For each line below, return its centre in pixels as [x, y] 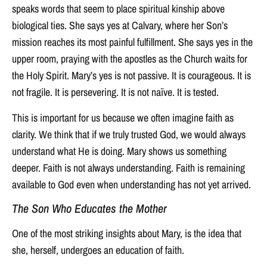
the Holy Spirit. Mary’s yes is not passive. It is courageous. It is [131, 76]
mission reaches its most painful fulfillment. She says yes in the [132, 42]
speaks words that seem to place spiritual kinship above [118, 9]
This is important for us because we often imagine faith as [123, 117]
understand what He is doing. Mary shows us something [119, 151]
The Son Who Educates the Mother [89, 209]
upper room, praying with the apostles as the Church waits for [130, 59]
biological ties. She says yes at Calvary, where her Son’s [120, 26]
